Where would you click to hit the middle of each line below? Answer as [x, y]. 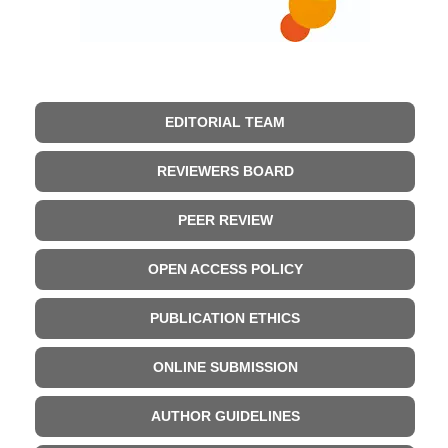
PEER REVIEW [225, 220]
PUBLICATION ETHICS [225, 318]
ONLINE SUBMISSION [225, 367]
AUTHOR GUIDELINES [225, 416]
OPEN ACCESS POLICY [225, 269]
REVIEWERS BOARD [225, 171]
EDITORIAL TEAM [225, 122]
